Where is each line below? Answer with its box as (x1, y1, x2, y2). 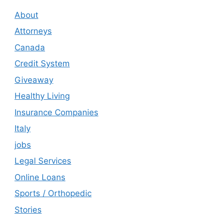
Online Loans (15, 172, 65, 182)
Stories (15, 204, 42, 215)
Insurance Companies (15, 107, 98, 117)
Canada (15, 42, 45, 52)
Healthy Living (15, 91, 70, 101)
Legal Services (15, 156, 71, 166)
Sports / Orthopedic (15, 188, 92, 199)
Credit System (15, 59, 70, 69)
